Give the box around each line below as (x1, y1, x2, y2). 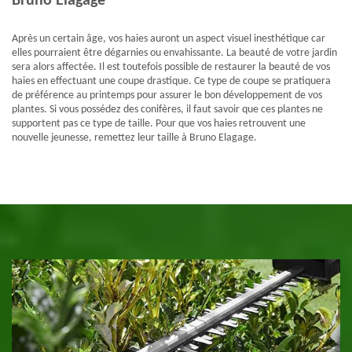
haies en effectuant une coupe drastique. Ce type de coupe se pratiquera (12, 75, 331, 88)
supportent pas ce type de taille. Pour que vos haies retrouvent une (12, 118, 306, 130)
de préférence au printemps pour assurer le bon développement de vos (12, 90, 322, 102)
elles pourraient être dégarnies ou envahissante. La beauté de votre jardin (12, 47, 337, 60)
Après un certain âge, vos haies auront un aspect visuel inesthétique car (12, 33, 325, 46)
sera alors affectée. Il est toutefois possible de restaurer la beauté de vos (12, 61, 330, 74)
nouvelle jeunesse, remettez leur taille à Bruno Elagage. (12, 132, 257, 145)
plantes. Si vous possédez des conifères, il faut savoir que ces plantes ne (12, 104, 323, 116)
